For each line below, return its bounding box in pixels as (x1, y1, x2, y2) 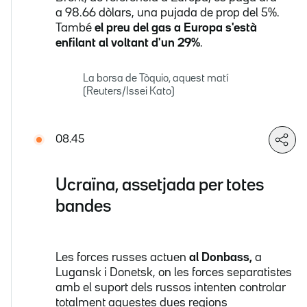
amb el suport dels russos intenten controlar (56, 282, 286, 293)
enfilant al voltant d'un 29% (56, 38, 200, 49)
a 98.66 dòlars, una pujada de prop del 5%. (56, 8, 280, 19)
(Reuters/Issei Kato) (83, 87, 175, 97)
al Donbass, (189, 251, 252, 263)
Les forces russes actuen (56, 251, 189, 263)
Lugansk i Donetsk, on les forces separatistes (56, 267, 292, 278)
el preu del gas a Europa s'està (95, 23, 257, 34)
